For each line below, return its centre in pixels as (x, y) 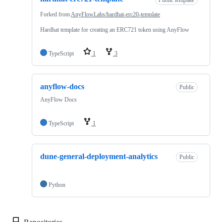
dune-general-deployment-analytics (99, 156)
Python (57, 185)
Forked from (55, 14)
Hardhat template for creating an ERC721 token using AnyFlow (115, 29)
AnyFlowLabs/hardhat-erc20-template (115, 14)
